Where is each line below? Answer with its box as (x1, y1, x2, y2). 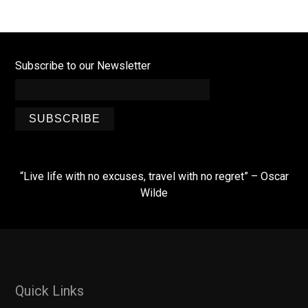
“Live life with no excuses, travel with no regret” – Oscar (19, 170, 289, 183)
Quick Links (15, 283, 85, 299)
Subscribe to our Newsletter (15, 59, 151, 72)
